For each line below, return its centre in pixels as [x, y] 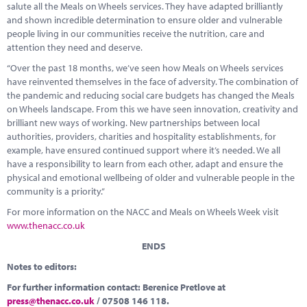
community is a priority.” [56, 191]
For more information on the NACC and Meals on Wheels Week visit [143, 212]
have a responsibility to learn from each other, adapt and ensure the [145, 164]
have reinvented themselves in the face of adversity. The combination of [152, 82]
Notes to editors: [42, 267]
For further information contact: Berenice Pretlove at [116, 287]
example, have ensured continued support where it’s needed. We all [144, 150]
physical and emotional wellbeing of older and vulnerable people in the [151, 177]
